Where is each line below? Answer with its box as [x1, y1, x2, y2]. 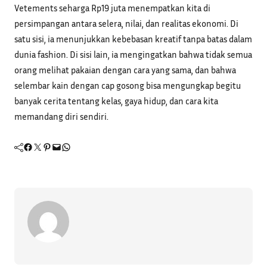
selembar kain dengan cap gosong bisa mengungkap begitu [14, 80, 241, 91]
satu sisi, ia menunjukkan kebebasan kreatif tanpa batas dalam [14, 33, 252, 45]
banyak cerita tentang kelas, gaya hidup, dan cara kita [14, 95, 218, 107]
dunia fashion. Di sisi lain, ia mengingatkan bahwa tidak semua [14, 49, 252, 60]
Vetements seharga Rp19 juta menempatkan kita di [14, 2, 210, 14]
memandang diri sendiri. [14, 111, 108, 122]
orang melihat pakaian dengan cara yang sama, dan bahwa [14, 64, 236, 76]
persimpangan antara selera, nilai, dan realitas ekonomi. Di [14, 18, 238, 29]
